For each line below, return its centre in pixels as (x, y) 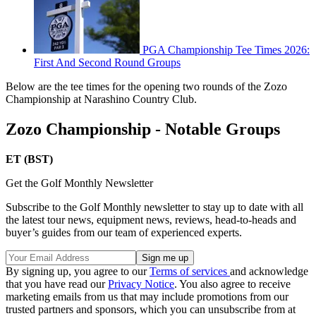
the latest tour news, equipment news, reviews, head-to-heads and (151, 219)
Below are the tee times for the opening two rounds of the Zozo (146, 87)
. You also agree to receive (232, 284)
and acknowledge (269, 271)
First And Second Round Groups (107, 63)
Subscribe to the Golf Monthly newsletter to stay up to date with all (154, 207)
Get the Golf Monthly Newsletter (79, 183)
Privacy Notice (141, 284)
